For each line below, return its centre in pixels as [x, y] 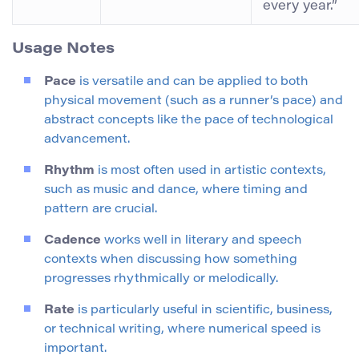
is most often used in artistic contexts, [210, 171]
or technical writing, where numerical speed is [182, 330]
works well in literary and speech [202, 241]
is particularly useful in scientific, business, [204, 311]
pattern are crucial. [101, 210]
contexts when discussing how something [171, 260]
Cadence [73, 241]
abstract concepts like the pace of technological [189, 121]
